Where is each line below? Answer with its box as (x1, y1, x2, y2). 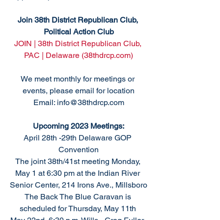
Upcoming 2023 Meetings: (33, 121, 124, 131)
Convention (58, 145, 99, 154)
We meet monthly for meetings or (21, 74, 137, 83)
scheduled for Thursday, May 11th (19, 204, 138, 213)
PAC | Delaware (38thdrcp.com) (24, 51, 133, 60)
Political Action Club (43, 27, 114, 36)
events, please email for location (23, 86, 135, 95)
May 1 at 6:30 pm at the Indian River (15, 168, 142, 178)
